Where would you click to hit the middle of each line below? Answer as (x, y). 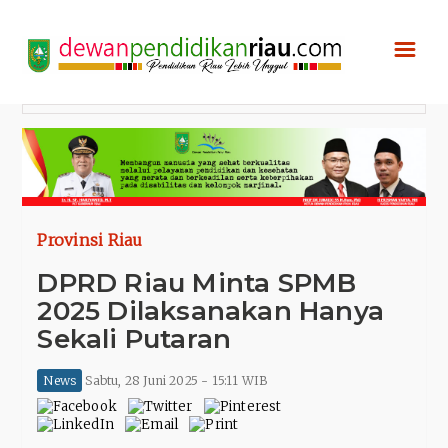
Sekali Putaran (134, 339)
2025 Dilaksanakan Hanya (210, 311)
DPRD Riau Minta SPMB (197, 283)
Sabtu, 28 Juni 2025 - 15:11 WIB (175, 381)
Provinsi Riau (90, 240)
